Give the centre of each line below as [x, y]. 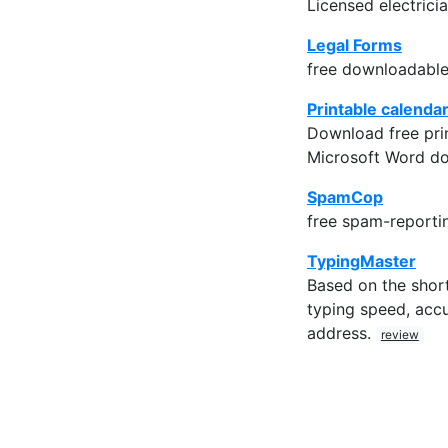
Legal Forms [354, 44]
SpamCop [345, 196]
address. [341, 332]
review [399, 334]
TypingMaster [361, 260]
